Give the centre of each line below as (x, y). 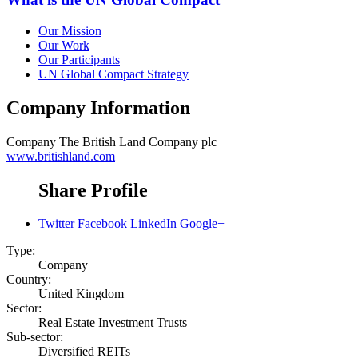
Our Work (64, 45)
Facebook (102, 224)
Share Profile (93, 190)
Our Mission (70, 30)
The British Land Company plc (138, 141)
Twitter (56, 224)
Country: (29, 280)
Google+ (202, 224)
